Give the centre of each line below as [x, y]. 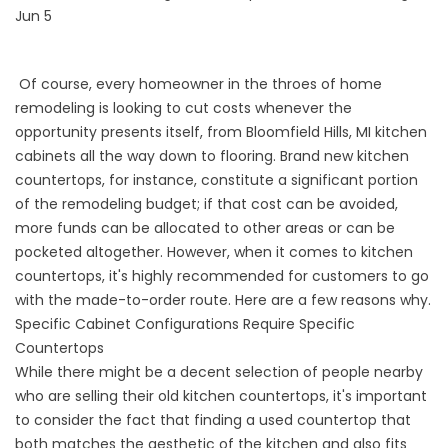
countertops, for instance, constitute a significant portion [216, 180]
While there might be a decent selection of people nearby [219, 372]
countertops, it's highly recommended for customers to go [222, 276]
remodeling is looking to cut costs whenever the [183, 108]
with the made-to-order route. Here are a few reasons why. [223, 300]
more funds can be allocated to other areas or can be [205, 228]
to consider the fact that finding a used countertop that [213, 420]
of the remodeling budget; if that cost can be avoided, [206, 204]
